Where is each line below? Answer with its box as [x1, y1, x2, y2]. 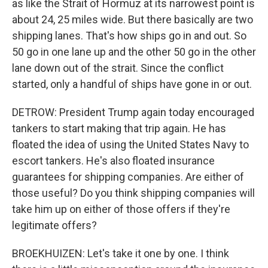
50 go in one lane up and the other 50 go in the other [12, 45, 256, 58]
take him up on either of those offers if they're [12, 203, 230, 215]
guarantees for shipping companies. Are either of [12, 170, 244, 183]
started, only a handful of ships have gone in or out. [12, 78, 252, 90]
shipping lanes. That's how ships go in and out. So [12, 29, 246, 42]
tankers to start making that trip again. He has [12, 122, 226, 135]
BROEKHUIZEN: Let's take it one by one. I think [12, 247, 229, 260]
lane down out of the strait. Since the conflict [12, 62, 224, 74]
